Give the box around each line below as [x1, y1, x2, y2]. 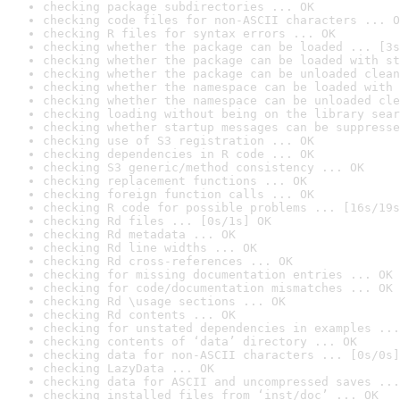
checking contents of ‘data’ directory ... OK [43, 335, 357, 348]
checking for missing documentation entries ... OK [43, 268, 393, 281]
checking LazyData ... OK [43, 362, 214, 375]
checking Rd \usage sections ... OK [43, 295, 286, 308]
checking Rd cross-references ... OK [43, 254, 293, 268]
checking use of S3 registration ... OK [43, 134, 314, 147]
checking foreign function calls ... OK [43, 187, 314, 201]
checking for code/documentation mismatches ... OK [43, 281, 393, 295]
